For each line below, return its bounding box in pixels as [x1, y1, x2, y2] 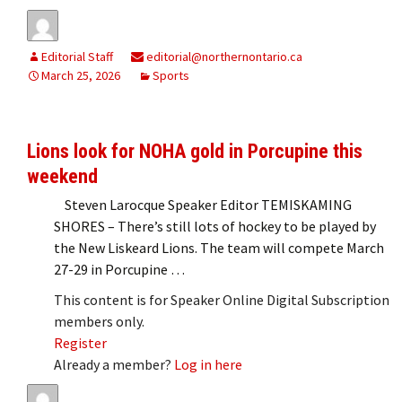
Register [54, 334, 107, 353]
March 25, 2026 [41, 67, 120, 84]
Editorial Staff [41, 48, 113, 66]
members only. [54, 312, 144, 331]
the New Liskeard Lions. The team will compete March [54, 239, 384, 258]
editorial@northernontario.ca [144, 48, 302, 66]
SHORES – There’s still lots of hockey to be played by [54, 217, 376, 236]
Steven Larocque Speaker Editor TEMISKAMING [54, 196, 352, 214]
